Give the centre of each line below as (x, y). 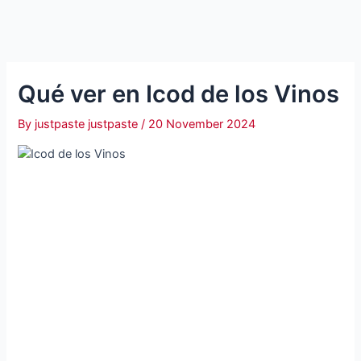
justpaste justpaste (88, 124)
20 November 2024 (202, 124)
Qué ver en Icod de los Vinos (179, 93)
